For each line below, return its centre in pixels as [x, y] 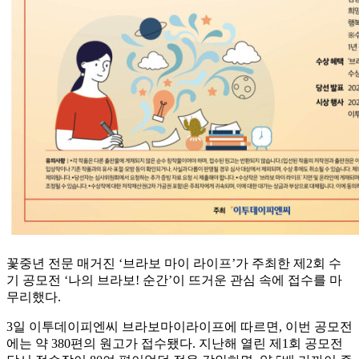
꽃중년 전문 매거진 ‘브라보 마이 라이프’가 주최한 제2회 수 [174, 264]
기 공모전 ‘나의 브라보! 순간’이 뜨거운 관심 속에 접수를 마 [174, 280]
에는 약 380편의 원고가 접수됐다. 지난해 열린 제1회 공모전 [175, 344]
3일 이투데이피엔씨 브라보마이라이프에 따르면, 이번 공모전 [179, 327]
